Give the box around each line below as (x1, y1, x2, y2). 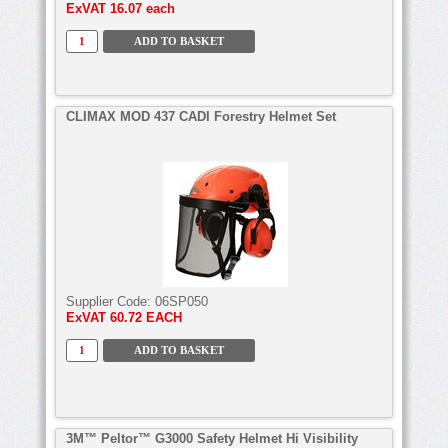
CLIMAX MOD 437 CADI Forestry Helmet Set (66, 108, 336, 124)
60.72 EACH (110, 309, 182, 325)
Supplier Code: (66, 293, 155, 309)
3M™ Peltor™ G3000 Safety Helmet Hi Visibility (66, 430, 358, 446)
